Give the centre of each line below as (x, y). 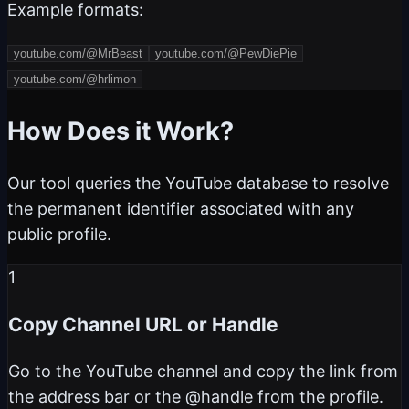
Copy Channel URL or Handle (143, 325)
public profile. (59, 235)
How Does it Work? (121, 131)
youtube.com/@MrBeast (78, 54)
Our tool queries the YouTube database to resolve (198, 184)
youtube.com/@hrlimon (75, 79)
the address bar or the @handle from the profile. (196, 397)
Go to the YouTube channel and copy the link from (203, 372)
